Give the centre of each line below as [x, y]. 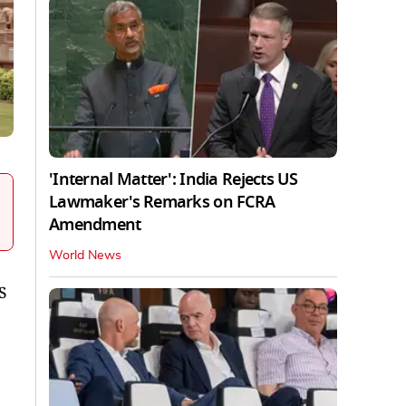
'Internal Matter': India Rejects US [173, 179]
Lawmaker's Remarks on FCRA [162, 202]
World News [85, 255]
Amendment [95, 224]
